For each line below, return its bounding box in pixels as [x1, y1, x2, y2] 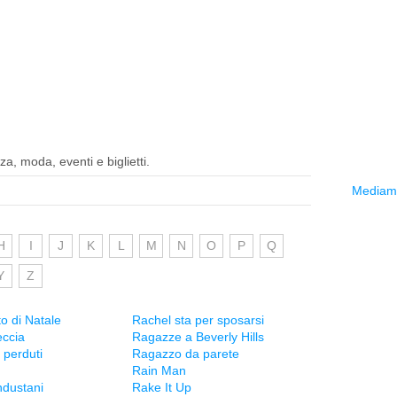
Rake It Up [132, 380, 191, 394]
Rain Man [132, 363, 186, 378]
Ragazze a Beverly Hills [132, 330, 264, 344]
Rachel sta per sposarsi [132, 313, 264, 327]
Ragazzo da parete [132, 346, 239, 361]
